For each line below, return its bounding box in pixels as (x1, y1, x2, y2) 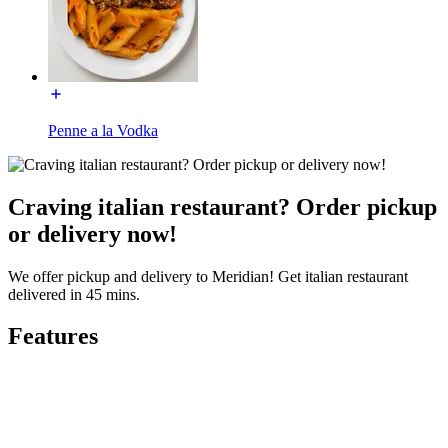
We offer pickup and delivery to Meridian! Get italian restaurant (8, 267, 408, 285)
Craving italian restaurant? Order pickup (8, 193, 437, 220)
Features (8, 323, 98, 350)
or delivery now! (8, 220, 177, 247)
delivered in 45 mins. (8, 285, 140, 303)
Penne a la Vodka (48, 121, 158, 139)
